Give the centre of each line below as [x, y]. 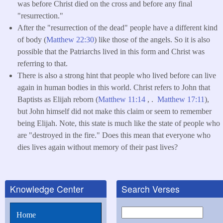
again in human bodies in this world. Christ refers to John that [114, 87]
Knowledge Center [47, 189]
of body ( [32, 39]
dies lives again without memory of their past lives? [99, 147]
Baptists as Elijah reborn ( [58, 99]
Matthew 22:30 [70, 39]
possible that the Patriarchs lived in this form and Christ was [111, 51]
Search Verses [151, 189]
